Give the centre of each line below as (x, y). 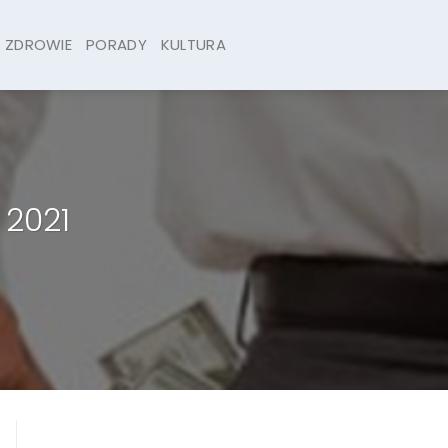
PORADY (116, 44)
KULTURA (193, 44)
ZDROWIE (38, 44)
